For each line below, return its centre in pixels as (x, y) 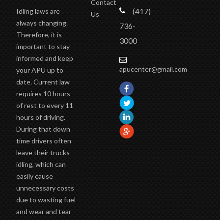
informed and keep (44, 63)
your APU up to (40, 75)
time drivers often (43, 145)
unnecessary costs (45, 192)
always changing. (42, 27)
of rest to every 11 (44, 110)
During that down (43, 134)
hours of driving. (41, 122)
